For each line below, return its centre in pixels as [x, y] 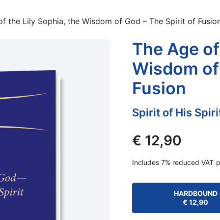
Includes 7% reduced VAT [173, 162]
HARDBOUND [195, 193]
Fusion [159, 88]
